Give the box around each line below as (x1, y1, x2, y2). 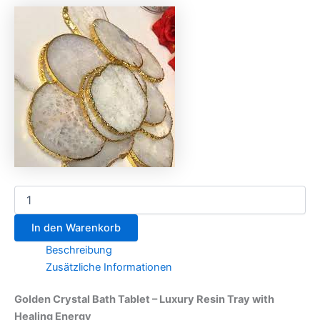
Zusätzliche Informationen (45, 260, 172, 274)
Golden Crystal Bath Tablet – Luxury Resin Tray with (14, 293, 274, 306)
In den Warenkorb (31, 221, 121, 234)
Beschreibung (45, 243, 112, 256)
